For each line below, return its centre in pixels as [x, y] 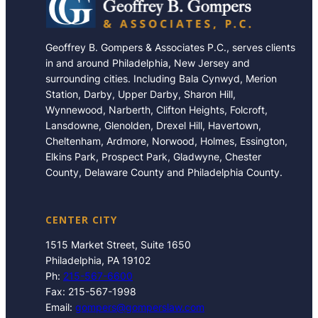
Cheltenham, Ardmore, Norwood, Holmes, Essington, [166, 141]
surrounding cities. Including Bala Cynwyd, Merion [161, 78]
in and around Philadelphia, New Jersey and [148, 62]
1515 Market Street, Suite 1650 [118, 244]
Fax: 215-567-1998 [91, 291]
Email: [60, 307]
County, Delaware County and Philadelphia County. [164, 172]
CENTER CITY [81, 219]
